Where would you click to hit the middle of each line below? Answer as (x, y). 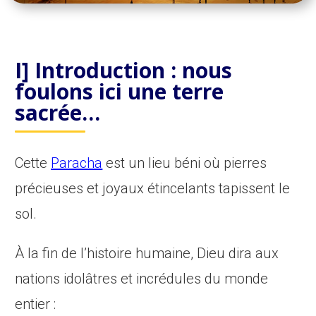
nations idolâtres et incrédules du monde (142, 279)
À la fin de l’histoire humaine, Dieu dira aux (147, 254)
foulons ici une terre (120, 92)
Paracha (77, 163)
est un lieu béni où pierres (185, 163)
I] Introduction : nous (124, 71)
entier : (36, 304)
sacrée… (58, 113)
